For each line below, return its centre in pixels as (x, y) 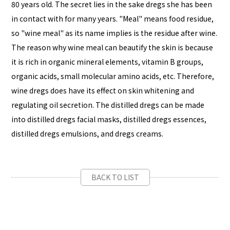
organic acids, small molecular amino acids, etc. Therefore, (113, 76)
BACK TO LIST (115, 177)
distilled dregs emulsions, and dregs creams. (88, 133)
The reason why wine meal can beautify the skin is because (112, 47)
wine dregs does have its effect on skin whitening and (103, 90)
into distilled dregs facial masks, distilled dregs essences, (109, 119)
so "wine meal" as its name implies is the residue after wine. (114, 33)
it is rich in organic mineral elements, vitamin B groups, (108, 61)
